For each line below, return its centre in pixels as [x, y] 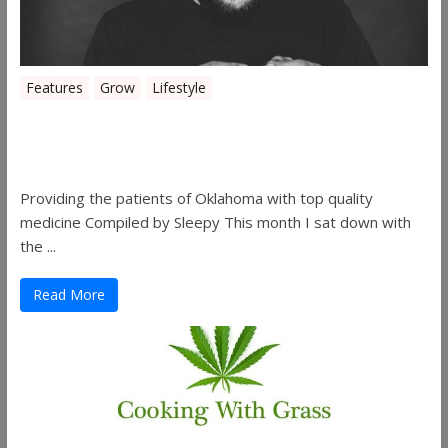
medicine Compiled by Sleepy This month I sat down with [215, 221]
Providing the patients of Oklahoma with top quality [196, 197]
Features [54, 87]
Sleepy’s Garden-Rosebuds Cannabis [213, 121]
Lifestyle [178, 87]
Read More [68, 294]
